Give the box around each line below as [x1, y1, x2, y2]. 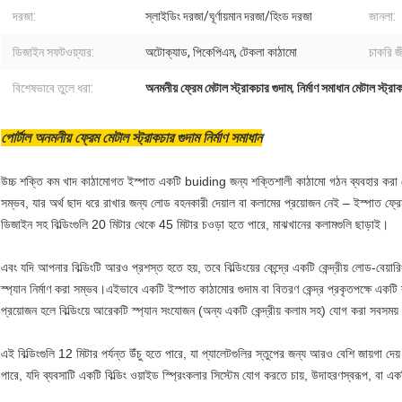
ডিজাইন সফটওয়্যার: [13, 45, 94, 60]
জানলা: [369, 9, 396, 24]
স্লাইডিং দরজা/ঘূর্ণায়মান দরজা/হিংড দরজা [145, 9, 312, 24]
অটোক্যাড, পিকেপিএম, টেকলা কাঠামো [145, 45, 297, 60]
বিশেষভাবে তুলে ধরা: [13, 81, 93, 96]
